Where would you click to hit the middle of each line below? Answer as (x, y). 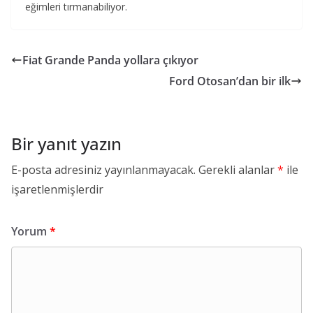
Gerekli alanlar (238, 169)
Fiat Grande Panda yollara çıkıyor (110, 60)
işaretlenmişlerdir (57, 189)
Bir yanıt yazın (66, 143)
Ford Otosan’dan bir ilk (230, 81)
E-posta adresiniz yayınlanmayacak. (103, 169)
